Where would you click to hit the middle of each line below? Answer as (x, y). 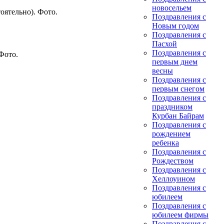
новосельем (172, 8)
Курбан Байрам (178, 116)
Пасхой (164, 44)
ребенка (165, 143)
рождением (171, 134)
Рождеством (173, 161)
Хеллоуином (173, 179)
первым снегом (178, 89)
